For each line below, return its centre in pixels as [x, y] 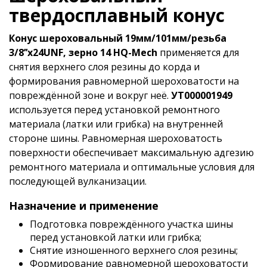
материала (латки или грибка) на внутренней [116, 124]
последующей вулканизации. [78, 181]
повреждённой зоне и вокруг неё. [90, 95]
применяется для [198, 52]
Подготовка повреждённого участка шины [131, 224]
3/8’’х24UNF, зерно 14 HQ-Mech [83, 52]
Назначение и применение [84, 206]
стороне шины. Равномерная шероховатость [116, 138]
